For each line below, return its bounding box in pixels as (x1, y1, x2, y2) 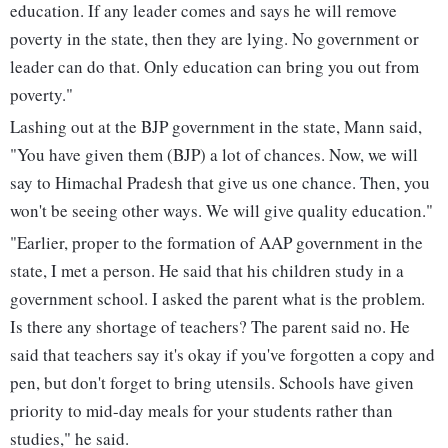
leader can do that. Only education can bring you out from (10, 55, 419, 79)
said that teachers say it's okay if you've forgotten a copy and (10, 343, 435, 367)
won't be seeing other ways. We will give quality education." (10, 199, 433, 223)
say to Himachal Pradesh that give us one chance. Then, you (10, 171, 430, 195)
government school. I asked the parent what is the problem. (10, 287, 425, 311)
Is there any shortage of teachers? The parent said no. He (10, 315, 410, 339)
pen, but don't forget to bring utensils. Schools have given (10, 371, 414, 395)
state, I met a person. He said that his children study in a (10, 259, 404, 283)
